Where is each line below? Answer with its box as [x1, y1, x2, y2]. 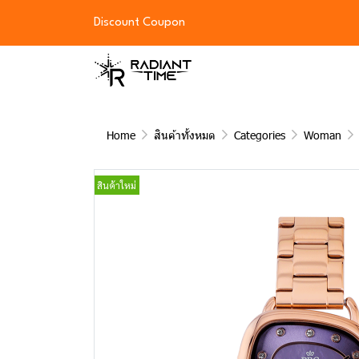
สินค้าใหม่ [97, 179, 136, 192]
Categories [234, 127, 285, 143]
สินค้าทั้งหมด [154, 127, 216, 143]
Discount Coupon [94, 17, 185, 29]
